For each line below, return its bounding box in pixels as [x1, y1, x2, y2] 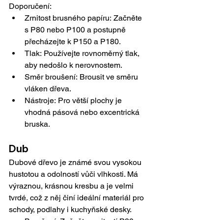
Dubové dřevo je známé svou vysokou [9, 158, 143, 167]
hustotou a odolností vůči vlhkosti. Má [9, 169, 140, 179]
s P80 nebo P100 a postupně [25, 25, 128, 35]
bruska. [25, 119, 50, 129]
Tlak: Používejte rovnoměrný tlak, [25, 49, 141, 58]
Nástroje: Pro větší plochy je [25, 96, 124, 106]
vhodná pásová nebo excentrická [25, 108, 141, 117]
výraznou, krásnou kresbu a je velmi [9, 181, 136, 191]
